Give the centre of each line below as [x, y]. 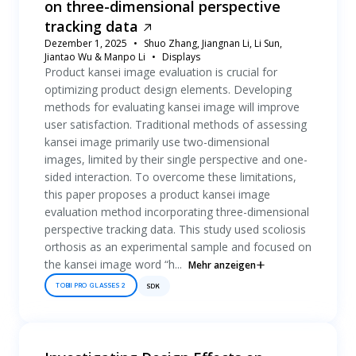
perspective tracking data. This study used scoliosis [175, 229]
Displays [181, 57]
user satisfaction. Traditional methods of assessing [176, 124]
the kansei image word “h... [113, 264]
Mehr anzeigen [222, 265]
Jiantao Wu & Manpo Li [95, 57]
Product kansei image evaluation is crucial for [161, 72]
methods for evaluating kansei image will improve [172, 107]
